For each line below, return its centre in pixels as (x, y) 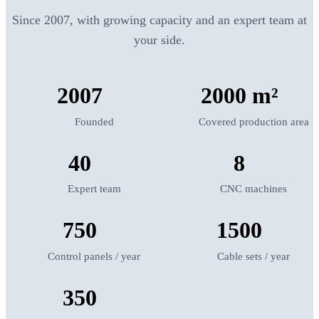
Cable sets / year (253, 256)
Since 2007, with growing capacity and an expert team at (159, 20)
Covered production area (253, 121)
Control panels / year (94, 256)
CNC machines (253, 189)
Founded (94, 121)
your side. (159, 40)
